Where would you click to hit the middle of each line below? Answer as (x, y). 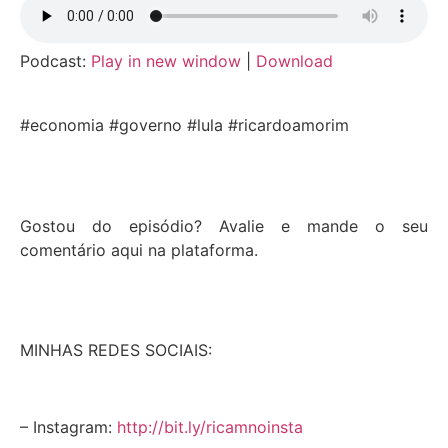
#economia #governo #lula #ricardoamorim (184, 124)
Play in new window (166, 61)
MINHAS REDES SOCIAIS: (116, 350)
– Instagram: (68, 427)
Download (294, 61)
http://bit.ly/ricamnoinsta (210, 427)
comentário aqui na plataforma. (139, 249)
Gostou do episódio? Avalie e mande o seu (224, 225)
